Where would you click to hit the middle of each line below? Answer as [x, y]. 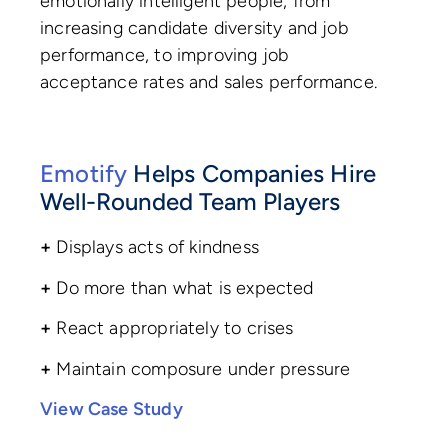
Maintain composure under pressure [203, 368]
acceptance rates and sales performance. [211, 81]
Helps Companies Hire [252, 173]
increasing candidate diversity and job [194, 27]
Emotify [84, 173]
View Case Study [111, 409]
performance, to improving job [164, 54]
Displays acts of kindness [160, 247]
